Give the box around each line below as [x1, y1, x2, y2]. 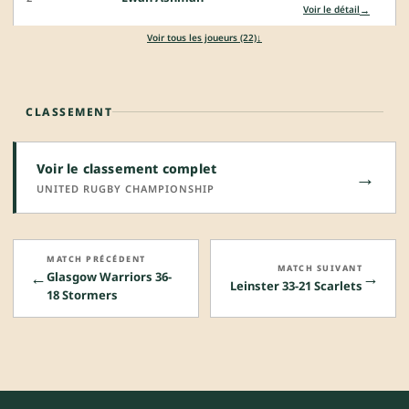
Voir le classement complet [37, 159, 217, 177]
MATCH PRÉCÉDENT [47, 252, 146, 265]
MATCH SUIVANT [277, 261, 362, 274]
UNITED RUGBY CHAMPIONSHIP [37, 181, 215, 195]
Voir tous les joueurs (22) [147, 30, 257, 44]
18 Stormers [47, 286, 118, 303]
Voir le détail [303, 3, 360, 16]
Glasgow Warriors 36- [47, 267, 172, 285]
